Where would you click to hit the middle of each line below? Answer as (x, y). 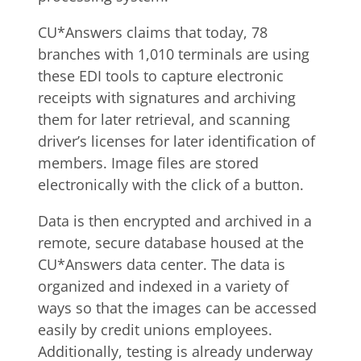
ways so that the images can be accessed (177, 308)
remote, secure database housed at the (171, 243)
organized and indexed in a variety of (163, 286)
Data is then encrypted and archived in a (175, 221)
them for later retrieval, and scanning (164, 119)
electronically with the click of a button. (171, 185)
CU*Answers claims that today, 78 (153, 32)
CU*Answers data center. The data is (162, 264)
